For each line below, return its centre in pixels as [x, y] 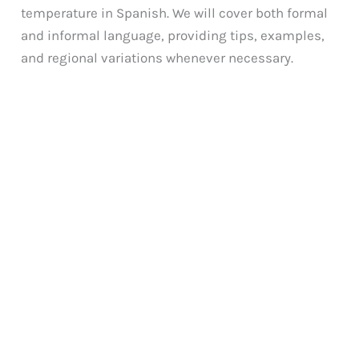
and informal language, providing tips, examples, [173, 35]
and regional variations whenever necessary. [157, 57]
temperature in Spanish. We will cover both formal [175, 12]
